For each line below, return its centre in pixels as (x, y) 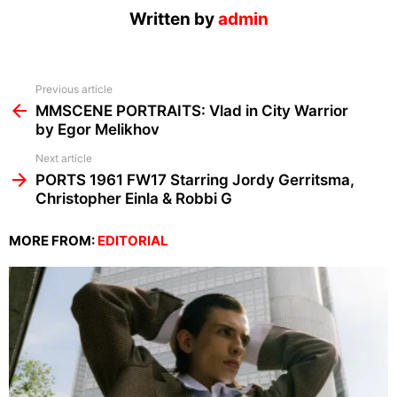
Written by (173, 19)
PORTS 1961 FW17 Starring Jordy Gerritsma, (195, 180)
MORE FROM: (53, 241)
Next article (64, 159)
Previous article (74, 90)
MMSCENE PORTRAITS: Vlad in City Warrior (192, 111)
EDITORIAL (133, 241)
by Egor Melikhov (97, 130)
